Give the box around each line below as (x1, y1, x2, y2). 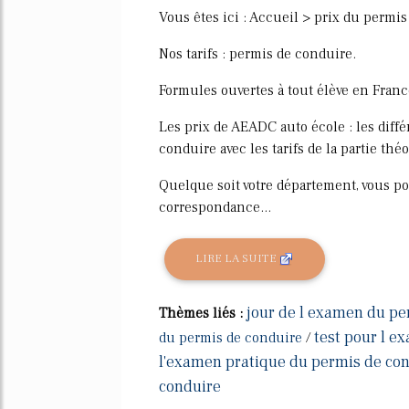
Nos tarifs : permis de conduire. (159, 44, 356, 63)
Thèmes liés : (159, 303, 246, 322)
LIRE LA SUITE (195, 251, 280, 267)
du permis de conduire (159, 328, 302, 347)
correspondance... (159, 197, 271, 216)
